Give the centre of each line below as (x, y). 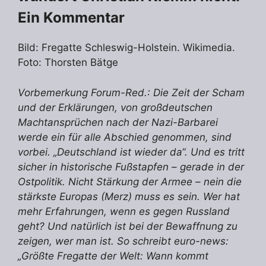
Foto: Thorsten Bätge (68, 63)
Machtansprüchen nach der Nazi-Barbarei (118, 122)
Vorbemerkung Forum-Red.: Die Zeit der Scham (131, 92)
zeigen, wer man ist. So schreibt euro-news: (123, 241)
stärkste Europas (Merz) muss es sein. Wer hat (129, 196)
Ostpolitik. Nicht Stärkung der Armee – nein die (130, 181)
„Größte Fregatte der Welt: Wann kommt (113, 256)
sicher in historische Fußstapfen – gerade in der (131, 167)
